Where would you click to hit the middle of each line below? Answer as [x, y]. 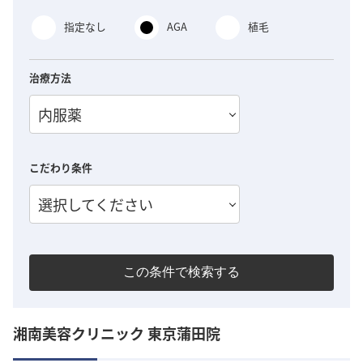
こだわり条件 [61, 168]
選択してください [96, 205]
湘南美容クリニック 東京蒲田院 [117, 333]
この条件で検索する [181, 271]
